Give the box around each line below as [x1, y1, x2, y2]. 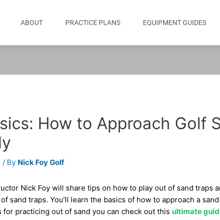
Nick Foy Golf [17, 158, 64, 167]
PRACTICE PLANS [65, 19, 121, 27]
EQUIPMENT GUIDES [143, 19, 207, 27]
